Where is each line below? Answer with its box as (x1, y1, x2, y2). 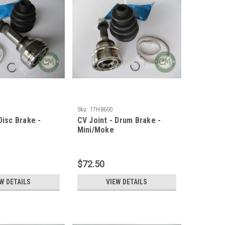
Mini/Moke (77, 125, 114, 135)
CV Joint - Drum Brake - (77, 115, 161, 125)
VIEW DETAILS (106, 177, 148, 186)
